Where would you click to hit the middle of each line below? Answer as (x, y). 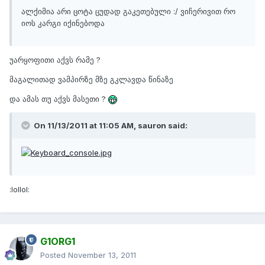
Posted (54, 255)
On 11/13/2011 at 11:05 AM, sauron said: (110, 126)
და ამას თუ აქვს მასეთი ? (59, 99)
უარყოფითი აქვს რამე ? (55, 60)
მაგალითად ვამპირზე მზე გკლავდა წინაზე (91, 80)
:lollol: (20, 189)
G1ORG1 (58, 242)
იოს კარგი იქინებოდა (63, 23)
